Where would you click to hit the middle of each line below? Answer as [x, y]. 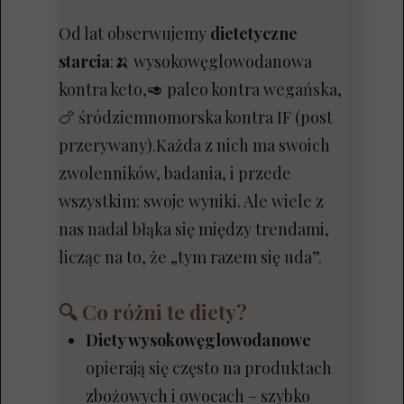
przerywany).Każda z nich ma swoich [194, 145]
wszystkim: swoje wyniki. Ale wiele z [191, 201]
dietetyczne [254, 33]
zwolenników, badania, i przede [175, 173]
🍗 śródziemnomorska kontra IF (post [196, 117]
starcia [84, 61]
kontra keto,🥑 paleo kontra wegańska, [200, 89]
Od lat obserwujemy [134, 33]
